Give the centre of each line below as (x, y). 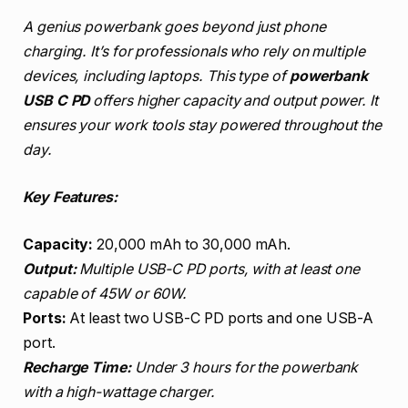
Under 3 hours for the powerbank (245, 367)
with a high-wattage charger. (119, 392)
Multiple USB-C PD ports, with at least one (218, 269)
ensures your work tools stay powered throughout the (202, 126)
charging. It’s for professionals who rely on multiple (194, 52)
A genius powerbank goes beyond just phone (174, 27)
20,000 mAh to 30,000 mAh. (192, 244)
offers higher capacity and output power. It (234, 101)
